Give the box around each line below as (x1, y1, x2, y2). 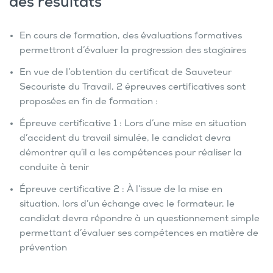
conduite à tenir (19, 163, 89, 174)
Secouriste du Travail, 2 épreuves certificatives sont (19, 82, 246, 94)
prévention (19, 243, 67, 255)
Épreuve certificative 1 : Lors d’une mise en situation (19, 119, 246, 130)
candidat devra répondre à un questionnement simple (19, 214, 260, 225)
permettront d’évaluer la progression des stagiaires (19, 46, 246, 57)
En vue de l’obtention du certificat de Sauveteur (19, 68, 232, 79)
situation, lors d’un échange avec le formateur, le (19, 199, 235, 211)
